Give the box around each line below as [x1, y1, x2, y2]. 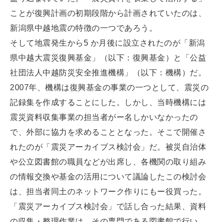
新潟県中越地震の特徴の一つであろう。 [10, 23, 157, 32]
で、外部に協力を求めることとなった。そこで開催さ [10, 127, 206, 136]
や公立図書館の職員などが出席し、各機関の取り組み [10, 157, 206, 166]
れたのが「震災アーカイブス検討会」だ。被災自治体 [10, 142, 206, 151]
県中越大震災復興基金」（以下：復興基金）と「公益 [10, 53, 206, 62]
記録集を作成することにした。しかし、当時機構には [10, 98, 206, 107]
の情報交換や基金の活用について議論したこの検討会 [10, 172, 206, 181]
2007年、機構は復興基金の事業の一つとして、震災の [10, 83, 209, 92]
